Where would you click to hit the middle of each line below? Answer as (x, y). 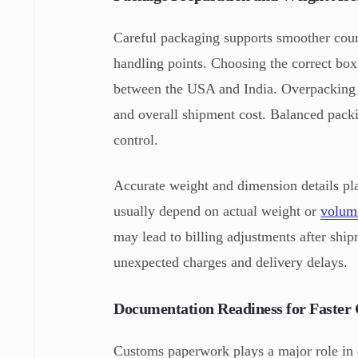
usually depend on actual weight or (217, 211)
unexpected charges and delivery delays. (231, 262)
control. (136, 139)
